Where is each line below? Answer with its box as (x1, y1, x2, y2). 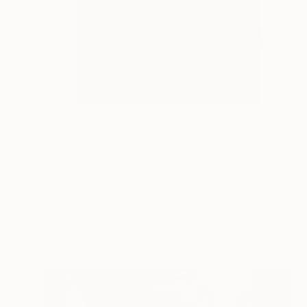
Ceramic (38, 199, 75, 212)
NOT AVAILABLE (45, 153, 116, 164)
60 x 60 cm (95, 199, 147, 212)
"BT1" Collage (38, 168, 114, 182)
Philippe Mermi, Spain (38, 184, 134, 197)
